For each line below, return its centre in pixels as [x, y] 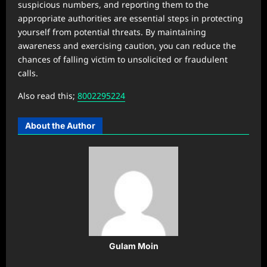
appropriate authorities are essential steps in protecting [131, 18]
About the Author [60, 125]
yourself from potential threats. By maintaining [112, 32]
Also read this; [48, 96]
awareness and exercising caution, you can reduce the [127, 46]
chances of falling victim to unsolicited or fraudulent [123, 59]
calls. [28, 73]
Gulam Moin [133, 246]
